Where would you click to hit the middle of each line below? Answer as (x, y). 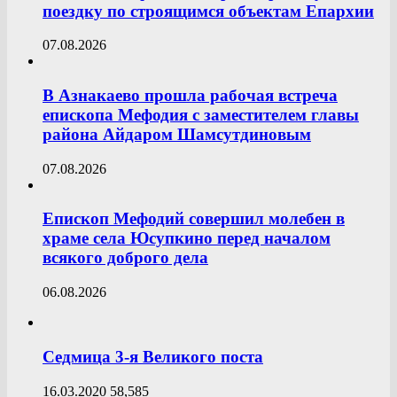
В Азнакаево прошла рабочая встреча (190, 96)
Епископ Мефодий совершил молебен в (194, 219)
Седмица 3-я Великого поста (153, 356)
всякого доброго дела (125, 258)
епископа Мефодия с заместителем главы (201, 115)
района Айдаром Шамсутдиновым (177, 135)
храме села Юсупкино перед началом (187, 238)
